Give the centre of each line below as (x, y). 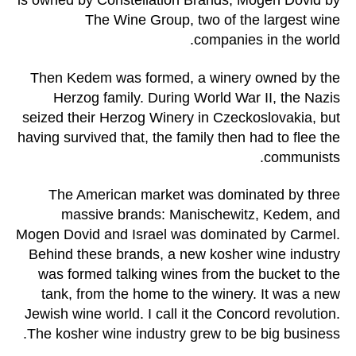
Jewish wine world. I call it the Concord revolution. (182, 314)
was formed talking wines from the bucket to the (189, 275)
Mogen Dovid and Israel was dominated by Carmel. (178, 235)
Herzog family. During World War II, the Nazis (197, 97)
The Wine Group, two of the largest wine (213, 20)
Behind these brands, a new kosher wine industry (184, 255)
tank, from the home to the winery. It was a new (191, 294)
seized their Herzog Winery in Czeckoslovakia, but (181, 117)
